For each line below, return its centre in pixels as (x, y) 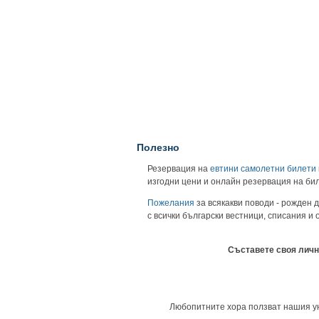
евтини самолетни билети (263, 168)
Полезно (158, 147)
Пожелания (171, 203)
